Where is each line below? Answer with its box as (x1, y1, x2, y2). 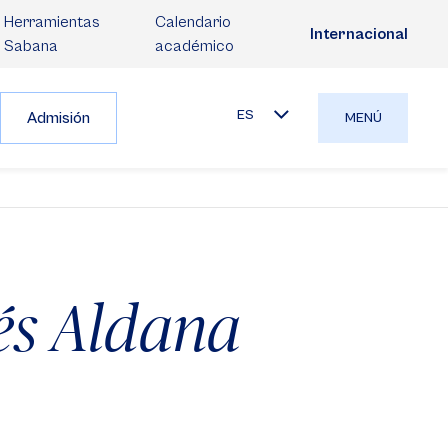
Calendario (154, 13, 231, 31)
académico (154, 37, 234, 55)
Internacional (310, 25, 408, 43)
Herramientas (4, 13, 100, 31)
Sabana (4, 37, 58, 55)
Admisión (27, 109, 90, 127)
